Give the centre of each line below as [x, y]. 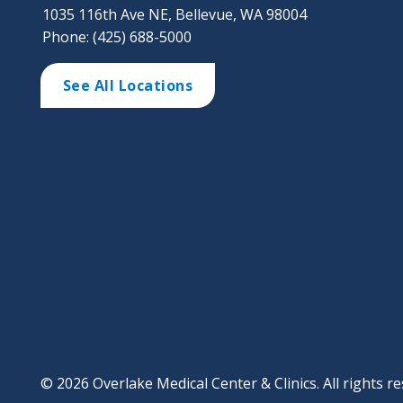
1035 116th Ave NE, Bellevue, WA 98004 [174, 15]
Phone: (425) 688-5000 [116, 37]
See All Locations [127, 86]
